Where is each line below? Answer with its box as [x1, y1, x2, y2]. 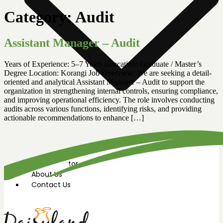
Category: [4, 8, 75, 26]
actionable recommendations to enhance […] [4, 113, 144, 122]
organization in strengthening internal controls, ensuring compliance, [4, 86, 218, 95]
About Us [31, 169, 62, 179]
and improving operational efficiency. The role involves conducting [4, 95, 215, 104]
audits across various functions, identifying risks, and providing [4, 104, 202, 113]
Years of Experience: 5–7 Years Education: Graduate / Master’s [4, 59, 202, 68]
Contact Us [31, 180, 71, 190]
